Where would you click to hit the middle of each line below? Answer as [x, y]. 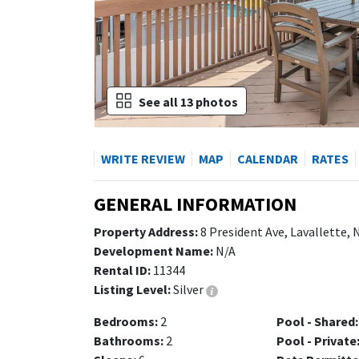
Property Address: [146, 232]
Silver [188, 289]
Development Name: [153, 251]
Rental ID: [122, 270]
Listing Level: [132, 289]
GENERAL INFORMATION [195, 204]
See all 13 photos [188, 102]
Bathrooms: [129, 341]
